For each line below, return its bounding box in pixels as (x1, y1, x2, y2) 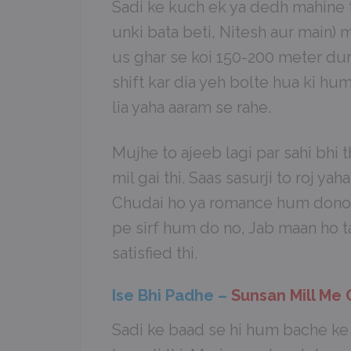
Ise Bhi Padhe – (112, 286, 227, 305)
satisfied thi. (112, 244, 197, 262)
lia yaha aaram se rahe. (112, 98, 271, 117)
